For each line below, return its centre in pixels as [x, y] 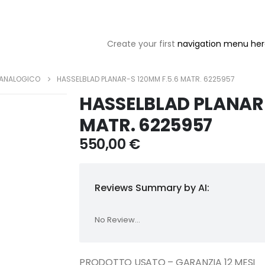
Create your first [142, 44]
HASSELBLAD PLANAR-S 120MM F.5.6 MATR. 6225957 [146, 79]
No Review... [117, 220]
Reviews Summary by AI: [152, 188]
